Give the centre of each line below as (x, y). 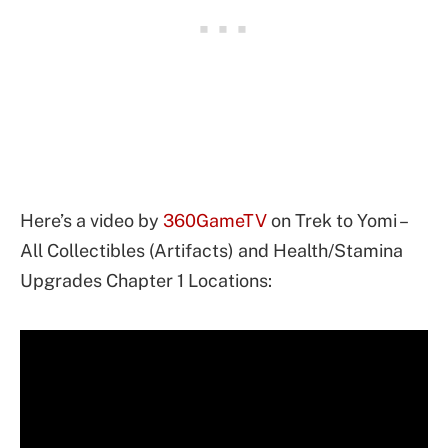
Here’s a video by (91, 220)
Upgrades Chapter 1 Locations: (146, 280)
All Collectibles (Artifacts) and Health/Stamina (211, 250)
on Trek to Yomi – (336, 220)
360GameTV (215, 220)
